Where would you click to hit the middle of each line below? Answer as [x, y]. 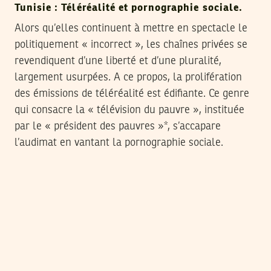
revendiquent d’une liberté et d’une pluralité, [118, 61]
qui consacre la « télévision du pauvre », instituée [129, 110]
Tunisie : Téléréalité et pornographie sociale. [129, 8]
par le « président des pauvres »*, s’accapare [118, 126]
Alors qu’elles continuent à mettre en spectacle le [131, 28]
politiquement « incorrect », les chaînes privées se [131, 44]
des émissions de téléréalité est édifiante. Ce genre [132, 93]
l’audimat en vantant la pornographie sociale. [119, 142]
